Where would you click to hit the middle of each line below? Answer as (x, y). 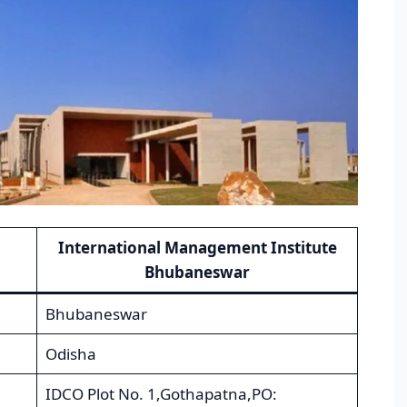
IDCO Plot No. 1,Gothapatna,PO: (161, 394)
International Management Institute (197, 248)
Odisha (70, 354)
